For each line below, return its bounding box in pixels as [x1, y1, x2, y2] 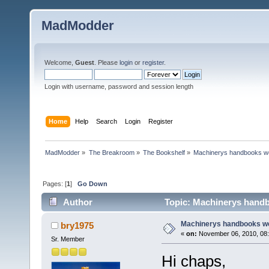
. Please [94, 59, 119, 66]
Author [63, 197, 93, 208]
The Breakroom [88, 148, 134, 156]
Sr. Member [50, 235, 85, 243]
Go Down [77, 180, 108, 187]
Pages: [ [43, 180, 67, 187]
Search [96, 117, 118, 125]
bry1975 [61, 220, 94, 231]
